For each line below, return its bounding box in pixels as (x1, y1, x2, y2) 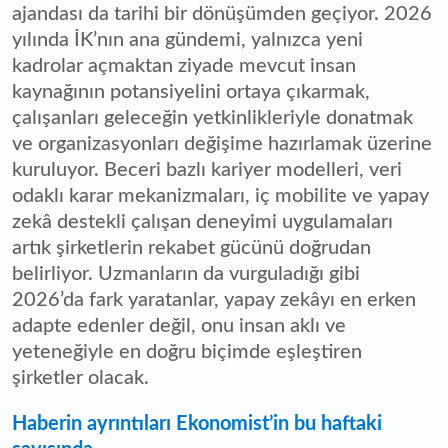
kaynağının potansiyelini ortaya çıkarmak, (12, 81, 370, 102)
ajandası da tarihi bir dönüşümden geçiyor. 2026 (12, 3, 432, 24)
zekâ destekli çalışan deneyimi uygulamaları (12, 211, 393, 232)
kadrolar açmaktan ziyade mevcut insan (12, 55, 356, 76)
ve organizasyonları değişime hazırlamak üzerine (12, 133, 432, 154)
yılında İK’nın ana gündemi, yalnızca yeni (12, 29, 363, 50)
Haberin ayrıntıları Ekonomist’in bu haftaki (12, 413, 382, 434)
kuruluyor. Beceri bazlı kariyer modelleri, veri (12, 159, 402, 180)
